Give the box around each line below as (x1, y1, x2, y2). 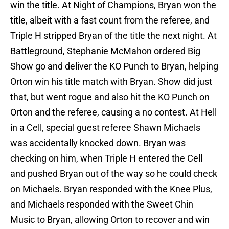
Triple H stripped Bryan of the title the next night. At (10, 30, 217, 41)
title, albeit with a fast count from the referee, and (10, 15, 210, 26)
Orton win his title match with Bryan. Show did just (10, 76, 212, 87)
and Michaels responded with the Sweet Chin (10, 199, 193, 210)
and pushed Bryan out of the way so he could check (10, 168, 217, 179)
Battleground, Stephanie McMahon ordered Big (10, 45, 200, 57)
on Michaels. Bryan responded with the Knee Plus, (10, 184, 212, 195)
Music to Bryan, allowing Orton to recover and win (10, 214, 210, 225)
